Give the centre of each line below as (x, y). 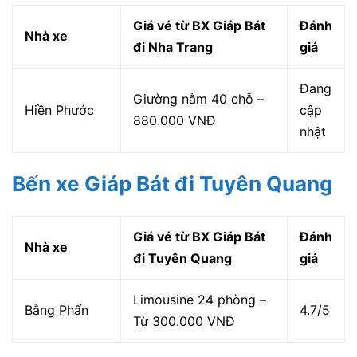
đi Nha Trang (173, 47)
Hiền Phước (59, 110)
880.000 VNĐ (175, 120)
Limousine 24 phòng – (200, 299)
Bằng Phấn (57, 310)
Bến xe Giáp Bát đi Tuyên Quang (172, 183)
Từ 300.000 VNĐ (184, 321)
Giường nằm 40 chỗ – (198, 98)
